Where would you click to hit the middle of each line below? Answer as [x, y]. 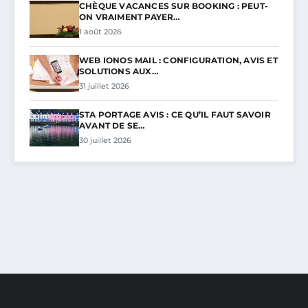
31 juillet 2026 [104, 86]
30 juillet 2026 [105, 140]
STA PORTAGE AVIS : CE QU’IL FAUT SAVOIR [175, 114]
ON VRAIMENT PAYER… [130, 16]
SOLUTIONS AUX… [119, 71]
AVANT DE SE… [112, 125]
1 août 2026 [100, 31]
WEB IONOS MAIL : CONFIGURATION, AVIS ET [178, 60]
